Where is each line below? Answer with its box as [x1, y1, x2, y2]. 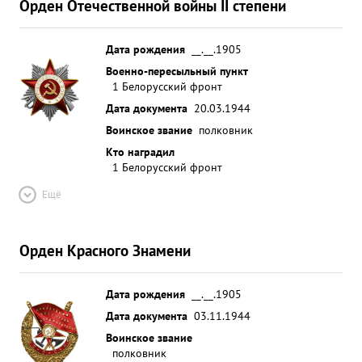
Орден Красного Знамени [19, 240, 191, 260]
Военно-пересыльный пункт [106, 63, 248, 78]
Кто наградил [106, 144, 175, 159]
